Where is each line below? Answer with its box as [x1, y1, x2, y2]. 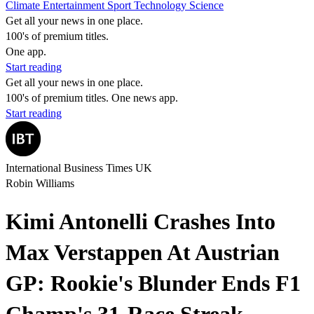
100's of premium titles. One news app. [6, 92, 178, 104]
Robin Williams [6, 177, 74, 189]
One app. [6, 46, 46, 57]
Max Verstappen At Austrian [6, 240, 280, 266]
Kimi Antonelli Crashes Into [6, 209, 275, 235]
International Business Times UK [6, 162, 152, 174]
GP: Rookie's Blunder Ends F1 [6, 271, 301, 296]
